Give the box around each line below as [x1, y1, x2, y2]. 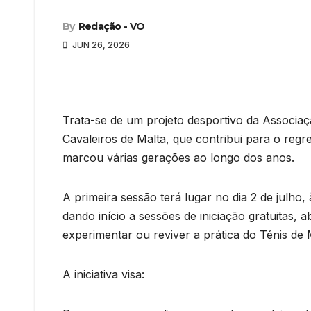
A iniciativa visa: [62, 267, 144, 281]
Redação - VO [78, 19, 145, 33]
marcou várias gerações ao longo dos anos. [62, 150, 294, 165]
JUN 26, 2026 [70, 39, 130, 50]
